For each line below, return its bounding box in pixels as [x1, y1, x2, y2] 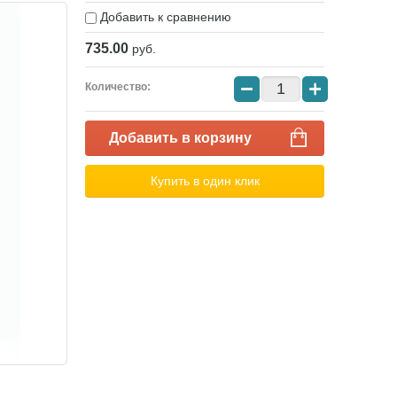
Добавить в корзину [109, 130, 252, 146]
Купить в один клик [150, 174, 260, 189]
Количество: [85, 81, 151, 94]
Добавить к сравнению [97, 10, 231, 25]
